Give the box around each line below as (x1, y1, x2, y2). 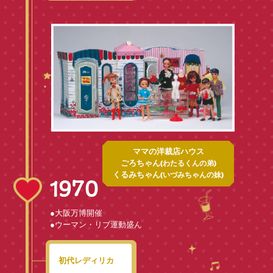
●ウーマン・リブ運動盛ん (50, 219, 143, 229)
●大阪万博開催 (50, 208, 103, 218)
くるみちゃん (113, 171, 160, 179)
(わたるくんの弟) (160, 160, 216, 168)
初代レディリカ (58, 256, 114, 266)
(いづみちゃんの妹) (160, 171, 224, 179)
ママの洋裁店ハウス (132, 147, 204, 156)
